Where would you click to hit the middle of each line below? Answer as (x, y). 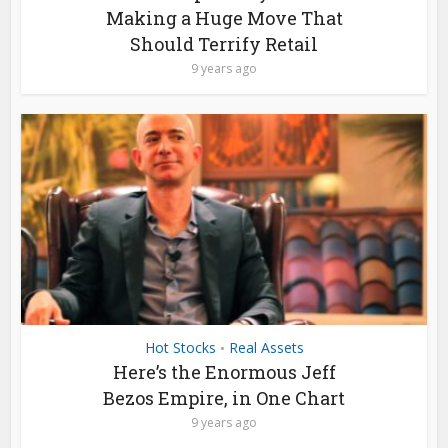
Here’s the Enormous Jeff (224, 372)
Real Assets (266, 347)
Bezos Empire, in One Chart (224, 398)
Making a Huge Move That (224, 18)
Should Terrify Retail (224, 44)
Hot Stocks (180, 347)
